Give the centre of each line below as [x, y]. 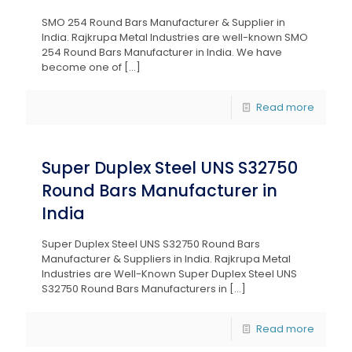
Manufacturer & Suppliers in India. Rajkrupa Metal [166, 259]
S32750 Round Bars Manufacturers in [134, 289]
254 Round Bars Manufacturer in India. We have [162, 52]
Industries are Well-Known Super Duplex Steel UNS [169, 274]
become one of [82, 67]
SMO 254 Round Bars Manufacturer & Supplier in [163, 22]
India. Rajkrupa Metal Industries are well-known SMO [175, 37]
